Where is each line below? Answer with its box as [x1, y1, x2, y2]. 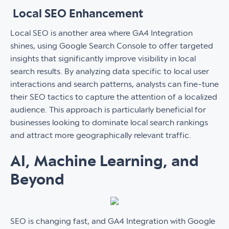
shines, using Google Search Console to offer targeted [10, 41, 213, 51]
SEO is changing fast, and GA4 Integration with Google [10, 217, 215, 226]
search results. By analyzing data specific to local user [10, 67, 209, 76]
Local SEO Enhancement [10, 8, 143, 20]
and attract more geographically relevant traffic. [10, 131, 191, 140]
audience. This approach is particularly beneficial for [10, 105, 206, 114]
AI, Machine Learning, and [10, 153, 199, 170]
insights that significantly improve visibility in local [10, 54, 196, 63]
